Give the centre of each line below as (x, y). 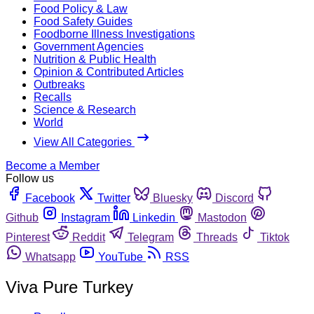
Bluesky (173, 198)
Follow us (30, 178)
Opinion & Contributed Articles (109, 71)
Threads (217, 237)
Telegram (151, 237)
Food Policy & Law (81, 8)
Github (22, 217)
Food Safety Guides (83, 21)
